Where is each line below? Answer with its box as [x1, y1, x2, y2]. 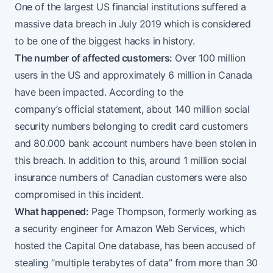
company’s [15, 103, 65, 116]
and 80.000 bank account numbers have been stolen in [15, 137, 257, 150]
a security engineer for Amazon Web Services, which [15, 222, 246, 235]
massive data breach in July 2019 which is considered [15, 18, 251, 30]
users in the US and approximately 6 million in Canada [15, 69, 252, 82]
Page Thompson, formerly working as [88, 205, 257, 218]
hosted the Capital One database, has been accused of [15, 239, 256, 252]
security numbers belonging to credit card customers [15, 120, 248, 133]
